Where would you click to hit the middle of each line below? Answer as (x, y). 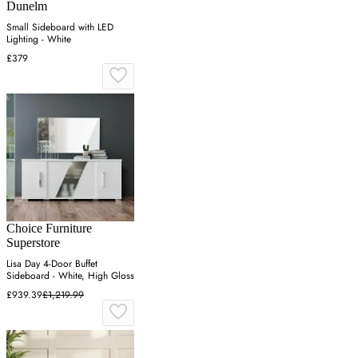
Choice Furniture (49, 229)
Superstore (33, 243)
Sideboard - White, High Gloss (70, 276)
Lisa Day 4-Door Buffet (52, 264)
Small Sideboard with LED (60, 28)
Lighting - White (39, 40)
